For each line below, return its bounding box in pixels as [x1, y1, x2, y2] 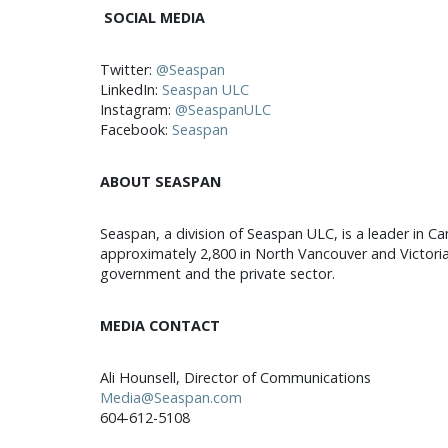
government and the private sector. [99, 264, 335, 283]
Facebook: [99, 120, 172, 139]
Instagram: [99, 100, 175, 119]
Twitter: [99, 60, 156, 79]
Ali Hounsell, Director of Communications [99, 368, 371, 387]
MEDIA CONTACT [99, 316, 220, 335]
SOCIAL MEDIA [103, 8, 205, 27]
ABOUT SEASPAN [99, 172, 221, 191]
